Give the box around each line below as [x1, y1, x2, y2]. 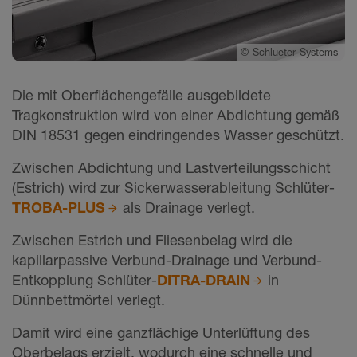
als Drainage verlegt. [119, 198, 256, 217]
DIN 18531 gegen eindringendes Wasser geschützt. [12, 126, 344, 144]
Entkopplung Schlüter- [12, 271, 157, 289]
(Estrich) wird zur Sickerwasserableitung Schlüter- [12, 178, 335, 197]
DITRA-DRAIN [157, 271, 250, 289]
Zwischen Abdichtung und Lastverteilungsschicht [12, 159, 331, 177]
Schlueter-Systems [252, 46, 341, 59]
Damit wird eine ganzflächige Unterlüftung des [12, 324, 310, 342]
